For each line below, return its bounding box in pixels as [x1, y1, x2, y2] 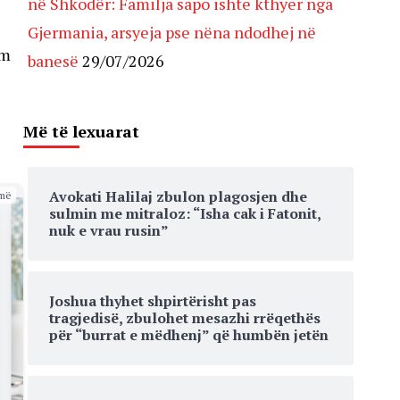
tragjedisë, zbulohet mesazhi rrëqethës [49, 308, 321, 328]
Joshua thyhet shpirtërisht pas [49, 291, 256, 311]
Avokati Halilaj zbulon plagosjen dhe [49, 187, 307, 206]
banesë [28, 50, 79, 71]
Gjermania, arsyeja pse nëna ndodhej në [28, 21, 316, 43]
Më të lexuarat [23, 121, 139, 142]
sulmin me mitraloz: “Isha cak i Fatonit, [49, 204, 321, 223]
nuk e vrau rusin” [49, 221, 169, 240]
